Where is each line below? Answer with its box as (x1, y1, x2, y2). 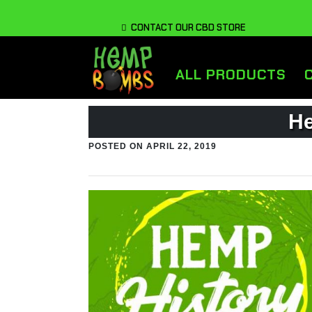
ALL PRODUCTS (175, 65, 287, 84)
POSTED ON (88, 141, 143, 151)
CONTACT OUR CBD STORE (127, 22, 246, 33)
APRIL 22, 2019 (146, 141, 217, 151)
